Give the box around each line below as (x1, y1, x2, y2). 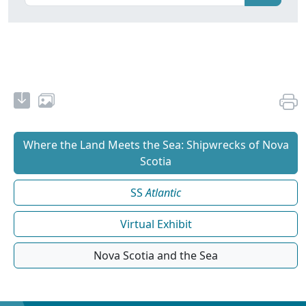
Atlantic (145, 185, 181, 201)
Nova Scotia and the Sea (94, 248, 218, 264)
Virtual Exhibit (120, 217, 192, 232)
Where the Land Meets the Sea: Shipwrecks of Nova (23, 137, 289, 153)
